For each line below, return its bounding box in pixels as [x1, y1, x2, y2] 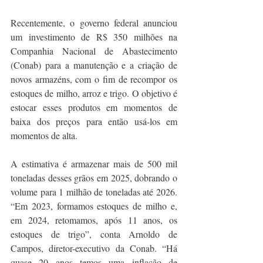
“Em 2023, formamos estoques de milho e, [11, 199, 177, 212]
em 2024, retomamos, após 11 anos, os [11, 213, 177, 226]
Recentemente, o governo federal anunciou [11, 16, 177, 29]
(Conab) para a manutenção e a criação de [11, 58, 177, 71]
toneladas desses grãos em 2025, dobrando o [11, 171, 177, 184]
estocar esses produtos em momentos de [11, 100, 177, 113]
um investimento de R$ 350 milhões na [11, 30, 177, 43]
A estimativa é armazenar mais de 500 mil [11, 157, 177, 170]
